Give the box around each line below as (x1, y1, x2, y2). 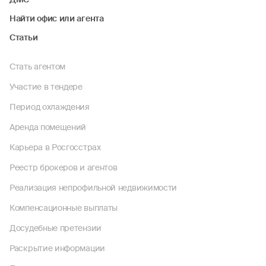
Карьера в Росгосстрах (9, 142, 101, 153)
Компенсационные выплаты (9, 202, 118, 213)
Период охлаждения (9, 102, 90, 112)
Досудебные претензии (9, 223, 102, 233)
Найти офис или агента (9, 13, 104, 24)
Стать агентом (9, 61, 66, 72)
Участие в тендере (9, 81, 83, 92)
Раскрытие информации (9, 243, 105, 254)
